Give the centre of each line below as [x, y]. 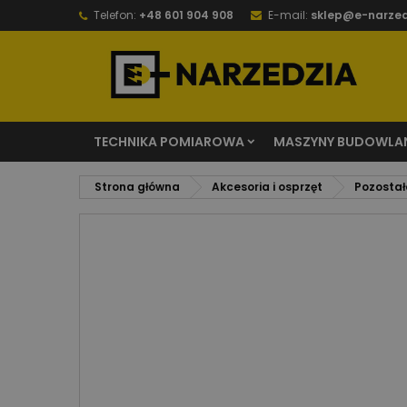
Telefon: [115, 15]
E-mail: [288, 15]
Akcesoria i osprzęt [267, 187]
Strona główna [137, 187]
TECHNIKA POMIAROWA [169, 142]
